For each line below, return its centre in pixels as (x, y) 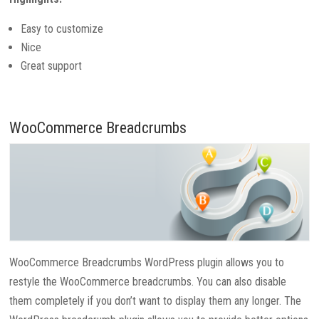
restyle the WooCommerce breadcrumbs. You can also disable (148, 281)
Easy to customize (62, 29)
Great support (52, 66)
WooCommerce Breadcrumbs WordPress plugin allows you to (147, 262)
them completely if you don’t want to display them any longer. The (156, 300)
